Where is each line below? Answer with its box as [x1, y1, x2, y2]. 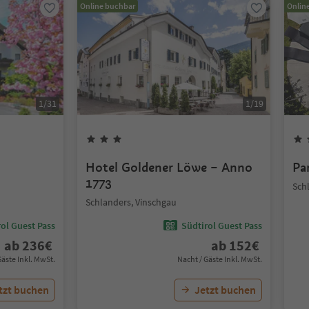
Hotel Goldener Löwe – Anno [86, 159, 252, 175]
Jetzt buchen [195, 283, 256, 297]
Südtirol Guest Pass [181, 219, 262, 232]
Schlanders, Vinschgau [86, 196, 177, 208]
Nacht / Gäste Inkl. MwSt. [177, 254, 262, 264]
